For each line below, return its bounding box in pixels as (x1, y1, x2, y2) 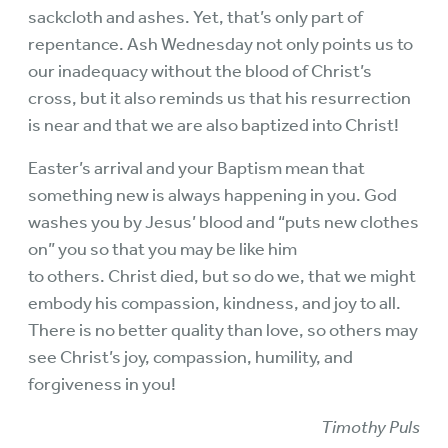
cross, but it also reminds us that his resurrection (28, 87, 411, 109)
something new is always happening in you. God (28, 184, 397, 206)
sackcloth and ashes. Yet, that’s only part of (28, 6, 363, 28)
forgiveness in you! (28, 373, 176, 395)
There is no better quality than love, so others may (28, 319, 418, 341)
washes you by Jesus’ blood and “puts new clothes (28, 211, 419, 233)
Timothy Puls (321, 416, 420, 438)
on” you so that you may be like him (28, 238, 297, 260)
